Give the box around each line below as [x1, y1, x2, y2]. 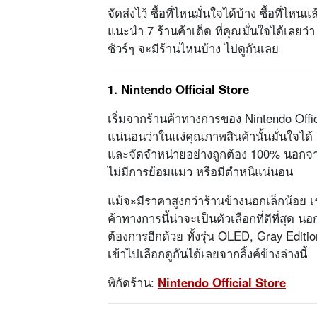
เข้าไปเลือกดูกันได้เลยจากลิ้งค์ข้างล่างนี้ [108, 245, 307, 263]
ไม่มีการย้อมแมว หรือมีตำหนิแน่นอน [108, 163, 293, 180]
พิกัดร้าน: [108, 274, 158, 292]
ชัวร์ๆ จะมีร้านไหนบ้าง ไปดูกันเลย [108, 40, 279, 57]
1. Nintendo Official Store [108, 81, 249, 98]
